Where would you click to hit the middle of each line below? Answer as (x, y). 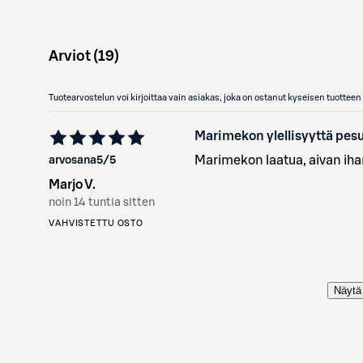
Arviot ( (73, 56)
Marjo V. (72, 185)
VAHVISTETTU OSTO (96, 223)
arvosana (73, 160)
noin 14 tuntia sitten (102, 203)
